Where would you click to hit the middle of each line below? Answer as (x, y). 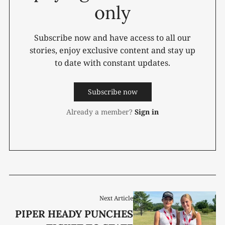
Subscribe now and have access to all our (113, 37)
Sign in (147, 111)
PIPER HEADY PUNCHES (74, 213)
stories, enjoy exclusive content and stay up (113, 50)
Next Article (117, 198)
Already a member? (99, 111)
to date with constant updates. (113, 63)
